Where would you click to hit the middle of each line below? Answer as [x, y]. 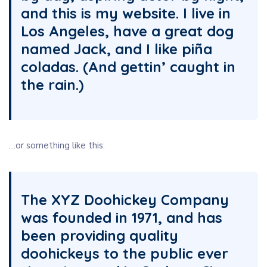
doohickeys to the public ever [125, 253]
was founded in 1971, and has [122, 218]
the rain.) [52, 85]
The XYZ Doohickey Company [125, 200]
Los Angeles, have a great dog [127, 31]
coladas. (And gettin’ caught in [128, 67]
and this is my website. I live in [126, 13]
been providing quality [100, 235]
